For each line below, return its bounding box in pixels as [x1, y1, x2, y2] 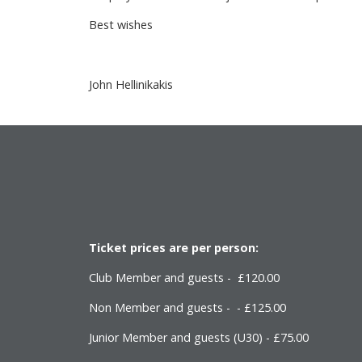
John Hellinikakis [89, 77, 173, 93]
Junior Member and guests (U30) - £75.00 [89, 330, 309, 346]
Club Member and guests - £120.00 [89, 270, 283, 286]
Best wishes [89, 17, 153, 33]
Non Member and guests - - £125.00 [89, 300, 289, 316]
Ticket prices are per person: [89, 240, 259, 256]
